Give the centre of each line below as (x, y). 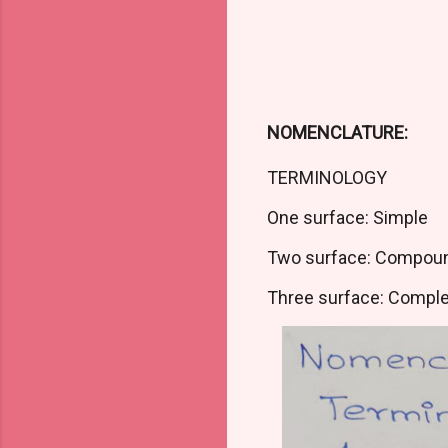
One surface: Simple (347, 217)
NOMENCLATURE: (337, 132)
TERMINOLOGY (327, 177)
